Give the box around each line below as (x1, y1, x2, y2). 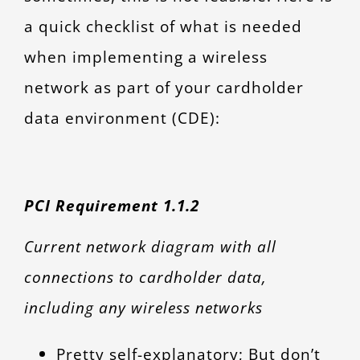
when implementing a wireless (23, 46, 268, 67)
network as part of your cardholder (23, 76, 304, 98)
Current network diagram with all (23, 235, 276, 257)
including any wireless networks (23, 297, 263, 318)
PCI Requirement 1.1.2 (23, 194, 199, 216)
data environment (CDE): (23, 107, 220, 129)
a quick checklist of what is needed (23, 15, 302, 37)
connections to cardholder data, (23, 266, 267, 288)
